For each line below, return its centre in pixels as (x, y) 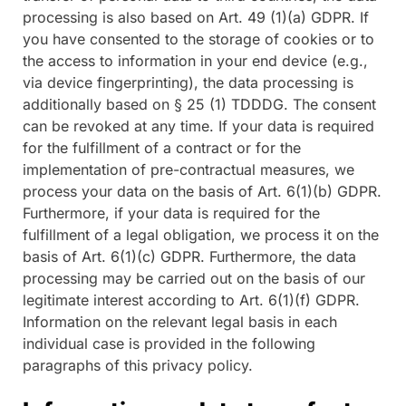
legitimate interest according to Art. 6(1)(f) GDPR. (191, 300)
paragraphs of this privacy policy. (138, 365)
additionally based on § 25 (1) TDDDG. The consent (199, 104)
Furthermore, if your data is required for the (171, 213)
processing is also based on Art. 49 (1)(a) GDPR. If (196, 17)
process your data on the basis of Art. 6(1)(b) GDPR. (202, 191)
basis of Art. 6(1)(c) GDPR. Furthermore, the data (189, 256)
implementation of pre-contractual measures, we (188, 169)
